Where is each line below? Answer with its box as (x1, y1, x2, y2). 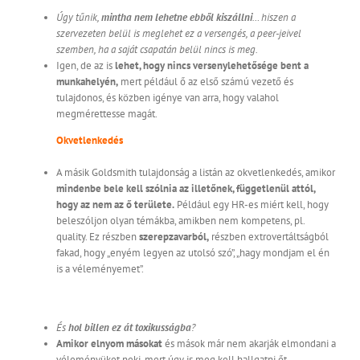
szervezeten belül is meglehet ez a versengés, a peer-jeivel (56, 27, 301, 41)
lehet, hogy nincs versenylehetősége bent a (115, 59, 309, 73)
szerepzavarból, (139, 230, 209, 244)
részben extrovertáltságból (209, 230, 329, 244)
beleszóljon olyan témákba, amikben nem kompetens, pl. (56, 214, 305, 228)
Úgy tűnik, (56, 10, 101, 25)
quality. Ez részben (56, 230, 139, 244)
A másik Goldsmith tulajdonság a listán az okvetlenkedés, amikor (56, 166, 335, 180)
